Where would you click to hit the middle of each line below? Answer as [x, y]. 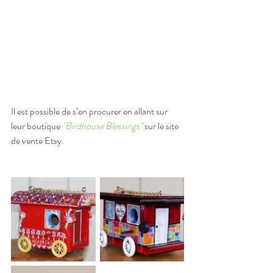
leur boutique [37, 126]
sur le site [161, 126]
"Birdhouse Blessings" [102, 126]
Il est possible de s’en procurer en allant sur [90, 112]
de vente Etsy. [37, 141]
